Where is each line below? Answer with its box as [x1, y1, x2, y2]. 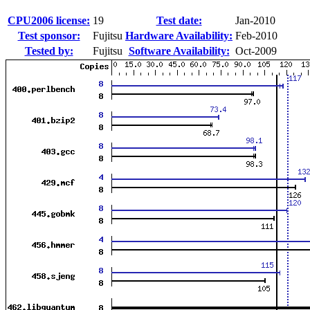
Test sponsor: [17, 29, 80, 42]
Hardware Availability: [125, 29, 232, 42]
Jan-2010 [235, 14, 275, 26]
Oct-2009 [235, 44, 277, 57]
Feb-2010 [235, 29, 277, 42]
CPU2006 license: [8, 14, 90, 26]
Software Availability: [128, 44, 230, 57]
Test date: [156, 14, 202, 26]
